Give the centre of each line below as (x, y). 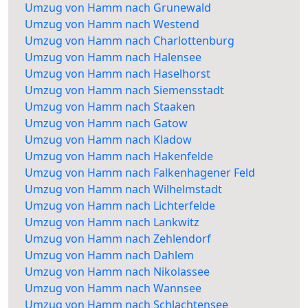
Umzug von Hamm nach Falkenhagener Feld (140, 173)
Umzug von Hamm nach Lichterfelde (120, 206)
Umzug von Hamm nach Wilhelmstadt (123, 189)
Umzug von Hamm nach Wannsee (113, 288)
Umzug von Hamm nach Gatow (106, 123)
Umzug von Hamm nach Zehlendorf (118, 239)
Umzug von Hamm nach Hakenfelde (119, 156)
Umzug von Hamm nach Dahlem (109, 255)
